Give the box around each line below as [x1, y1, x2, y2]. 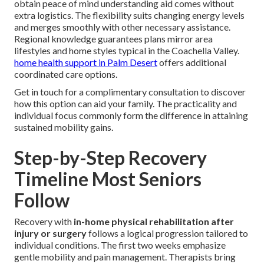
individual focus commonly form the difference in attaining [14, 110, 248, 121]
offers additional [157, 57, 226, 68]
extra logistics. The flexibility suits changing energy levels [14, 9, 245, 21]
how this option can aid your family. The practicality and [14, 98, 237, 110]
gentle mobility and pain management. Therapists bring [14, 251, 236, 263]
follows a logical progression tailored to [87, 227, 248, 239]
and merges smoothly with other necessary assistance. [14, 21, 230, 33]
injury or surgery [14, 227, 87, 239]
